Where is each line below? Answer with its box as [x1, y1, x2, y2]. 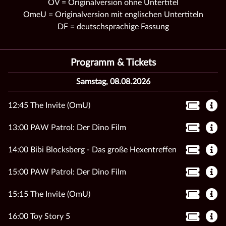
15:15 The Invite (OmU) [8, 190, 90, 198]
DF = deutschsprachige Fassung [57, 22, 169, 31]
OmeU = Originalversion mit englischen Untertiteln [23, 10, 203, 19]
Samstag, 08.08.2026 [76, 77, 150, 86]
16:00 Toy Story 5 [8, 212, 70, 220]
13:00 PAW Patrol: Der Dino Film [8, 123, 126, 132]
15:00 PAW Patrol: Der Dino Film [8, 167, 126, 176]
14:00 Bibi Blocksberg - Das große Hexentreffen [8, 145, 177, 154]
